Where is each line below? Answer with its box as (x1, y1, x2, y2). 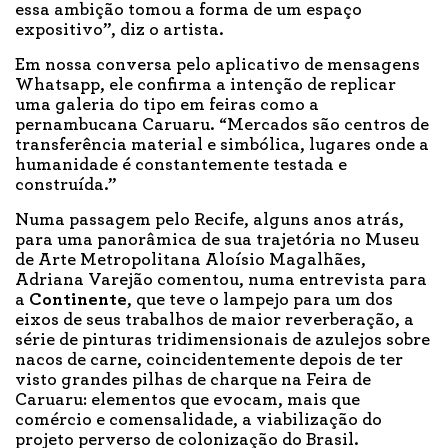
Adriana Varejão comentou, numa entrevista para (15, 271, 427, 290)
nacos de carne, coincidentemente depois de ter (15, 351, 403, 370)
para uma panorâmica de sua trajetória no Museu (15, 231, 419, 250)
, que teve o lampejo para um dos (127, 291, 393, 310)
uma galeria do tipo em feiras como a (15, 96, 319, 115)
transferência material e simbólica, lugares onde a (15, 136, 429, 155)
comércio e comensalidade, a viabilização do (15, 411, 382, 430)
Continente (29, 291, 127, 310)
